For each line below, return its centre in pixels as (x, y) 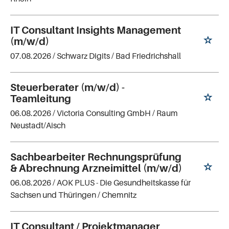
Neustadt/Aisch (38, 125)
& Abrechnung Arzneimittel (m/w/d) (96, 168)
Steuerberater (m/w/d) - (67, 88)
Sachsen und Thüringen (53, 194)
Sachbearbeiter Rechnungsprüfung (96, 157)
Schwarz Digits (83, 56)
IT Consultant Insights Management (96, 30)
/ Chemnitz (117, 194)
